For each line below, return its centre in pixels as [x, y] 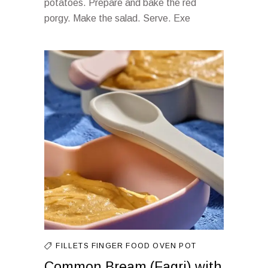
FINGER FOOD [122, 246]
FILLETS [74, 246]
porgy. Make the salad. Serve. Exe [117, 18]
